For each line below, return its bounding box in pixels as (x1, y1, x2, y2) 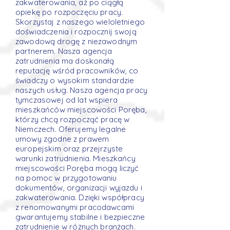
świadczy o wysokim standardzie (15, 75, 135, 85)
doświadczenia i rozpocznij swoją (15, 27, 137, 36)
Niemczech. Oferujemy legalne (15, 124, 126, 134)
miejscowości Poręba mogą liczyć (15, 163, 139, 173)
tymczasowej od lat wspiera (15, 95, 118, 105)
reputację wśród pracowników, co (15, 66, 139, 75)
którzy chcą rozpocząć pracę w (15, 114, 130, 124)
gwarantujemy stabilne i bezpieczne (15, 212, 145, 222)
